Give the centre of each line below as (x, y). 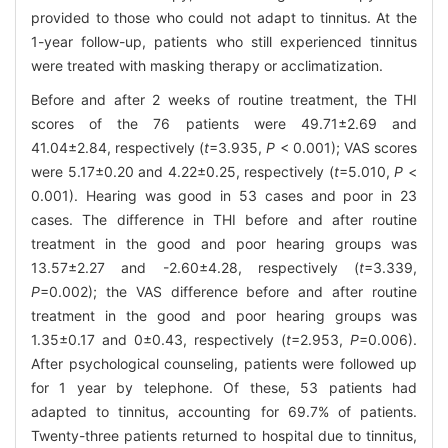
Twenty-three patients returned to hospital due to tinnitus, (224, 435)
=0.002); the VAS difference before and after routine (228, 291)
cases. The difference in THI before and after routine (224, 219)
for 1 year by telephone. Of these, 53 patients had (224, 387)
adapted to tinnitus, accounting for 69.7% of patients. (224, 411)
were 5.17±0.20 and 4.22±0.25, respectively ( (182, 171)
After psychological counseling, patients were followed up (224, 363)
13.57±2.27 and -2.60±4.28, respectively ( (195, 267)
